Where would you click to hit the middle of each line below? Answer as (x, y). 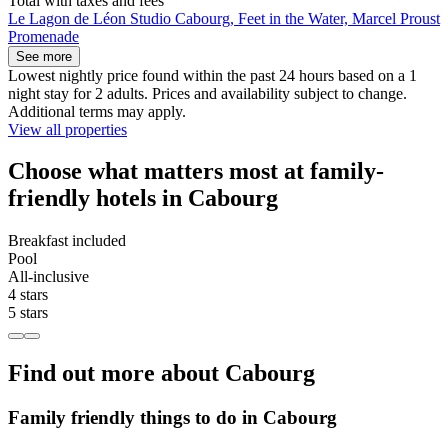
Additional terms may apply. (97, 111)
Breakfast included (67, 241)
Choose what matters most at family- (196, 171)
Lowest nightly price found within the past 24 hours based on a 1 (212, 75)
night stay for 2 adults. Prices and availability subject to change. (207, 93)
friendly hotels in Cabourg (143, 198)
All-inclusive (48, 277)
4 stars (28, 295)
